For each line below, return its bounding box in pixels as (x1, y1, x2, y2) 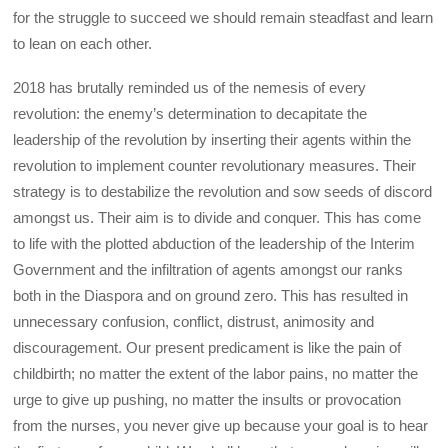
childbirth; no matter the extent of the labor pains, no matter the (13, 365, 419, 383)
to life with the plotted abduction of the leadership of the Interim (13, 235, 416, 253)
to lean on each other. (13, 35, 153, 53)
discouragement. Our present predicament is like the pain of (13, 339, 402, 357)
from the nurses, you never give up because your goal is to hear (13, 417, 429, 435)
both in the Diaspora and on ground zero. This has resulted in (13, 287, 409, 305)
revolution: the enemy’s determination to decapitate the (13, 105, 368, 123)
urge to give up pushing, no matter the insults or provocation (13, 391, 402, 409)
